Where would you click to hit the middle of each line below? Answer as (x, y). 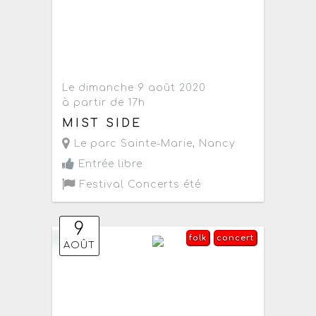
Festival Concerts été (139, 185)
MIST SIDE (102, 124)
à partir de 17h (104, 103)
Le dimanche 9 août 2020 (134, 88)
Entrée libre (109, 164)
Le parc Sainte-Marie (132, 144)
